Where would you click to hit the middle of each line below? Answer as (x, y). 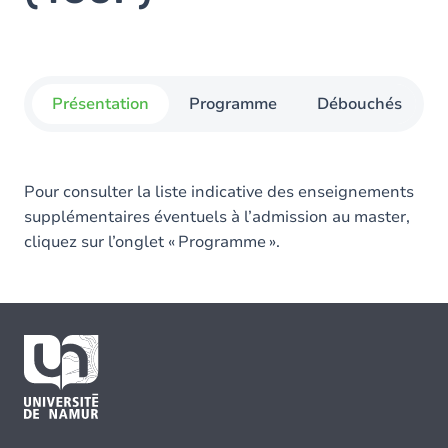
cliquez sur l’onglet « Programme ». (152, 242)
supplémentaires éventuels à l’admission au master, (217, 217)
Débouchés (359, 104)
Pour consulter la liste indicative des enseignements (219, 192)
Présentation (100, 104)
